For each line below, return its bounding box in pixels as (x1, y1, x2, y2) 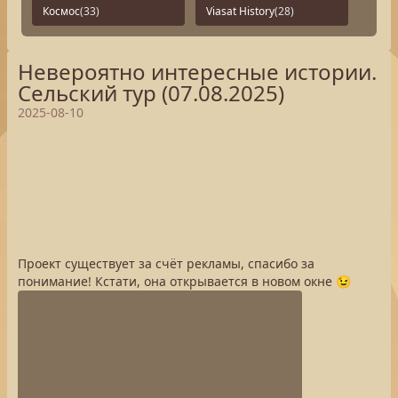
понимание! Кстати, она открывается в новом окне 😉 (18, 273, 351, 290)
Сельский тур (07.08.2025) (18, 78, 284, 107)
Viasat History (206, 4, 275, 19)
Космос (43, 4, 80, 19)
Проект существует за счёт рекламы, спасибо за (18, 255, 314, 272)
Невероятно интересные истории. (18, 57, 377, 86)
